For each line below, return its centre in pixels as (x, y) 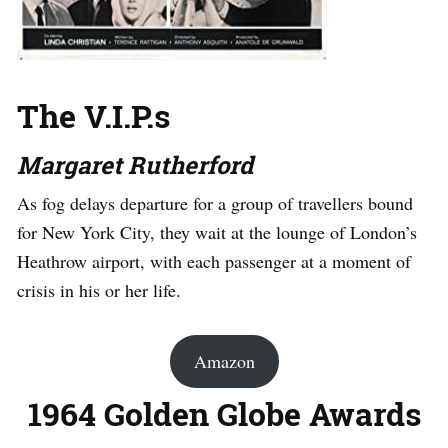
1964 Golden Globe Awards (224, 414)
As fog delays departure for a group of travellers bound (215, 203)
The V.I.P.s (93, 116)
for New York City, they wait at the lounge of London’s (217, 232)
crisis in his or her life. (99, 290)
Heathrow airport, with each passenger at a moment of (214, 261)
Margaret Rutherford (135, 165)
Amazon (224, 361)
